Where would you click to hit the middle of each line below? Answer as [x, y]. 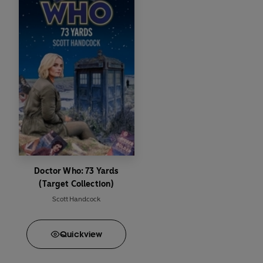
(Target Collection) [77, 184]
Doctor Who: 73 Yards [77, 171]
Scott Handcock [77, 199]
